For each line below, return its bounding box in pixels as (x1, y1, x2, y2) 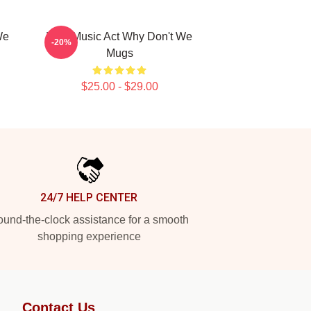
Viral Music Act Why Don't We (47, 31, 192, 42)
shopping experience (37, 230, 141, 242)
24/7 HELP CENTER (40, 191, 137, 204)
